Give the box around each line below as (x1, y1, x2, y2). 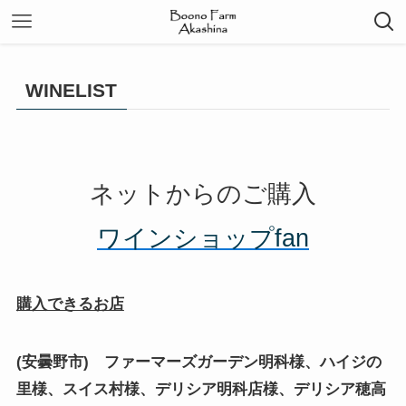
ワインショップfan (97, 223, 309, 252)
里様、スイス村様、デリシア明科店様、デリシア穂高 (15, 380, 386, 398)
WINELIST (25, 80, 118, 101)
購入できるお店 (15, 295, 124, 313)
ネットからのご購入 (90, 179, 316, 208)
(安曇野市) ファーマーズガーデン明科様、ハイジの (15, 353, 382, 371)
